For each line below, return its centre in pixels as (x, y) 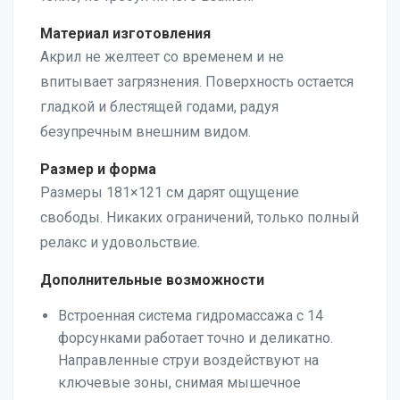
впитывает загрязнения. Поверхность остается (197, 82)
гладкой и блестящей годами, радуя (159, 107)
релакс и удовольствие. (120, 242)
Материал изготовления (125, 33)
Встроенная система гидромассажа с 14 (191, 316)
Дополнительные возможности (152, 280)
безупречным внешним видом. (146, 132)
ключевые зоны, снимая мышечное (179, 383)
